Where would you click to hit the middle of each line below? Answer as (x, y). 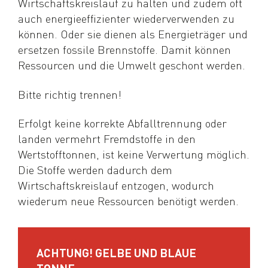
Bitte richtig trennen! (70, 94)
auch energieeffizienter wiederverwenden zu (127, 18)
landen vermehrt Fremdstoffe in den (107, 139)
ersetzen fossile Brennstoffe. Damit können (125, 49)
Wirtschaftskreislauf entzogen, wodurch (116, 185)
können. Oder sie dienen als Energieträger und (133, 33)
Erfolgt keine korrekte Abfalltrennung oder (123, 123)
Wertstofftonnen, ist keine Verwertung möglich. (134, 154)
